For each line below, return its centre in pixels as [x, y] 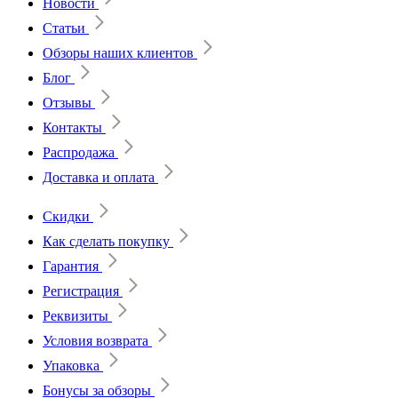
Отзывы [67, 102]
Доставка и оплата [99, 177]
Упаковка [71, 365]
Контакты [72, 127]
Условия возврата [96, 340]
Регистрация [81, 291]
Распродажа [79, 152]
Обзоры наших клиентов [118, 52]
